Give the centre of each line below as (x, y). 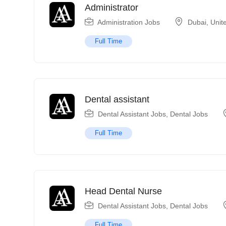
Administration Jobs (129, 22)
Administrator (111, 7)
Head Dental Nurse (123, 191)
